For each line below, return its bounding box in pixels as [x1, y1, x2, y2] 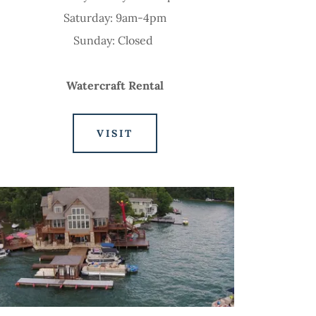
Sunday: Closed [73, 32, 157, 47]
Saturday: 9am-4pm [63, 10, 166, 25]
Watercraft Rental [66, 78, 164, 92]
